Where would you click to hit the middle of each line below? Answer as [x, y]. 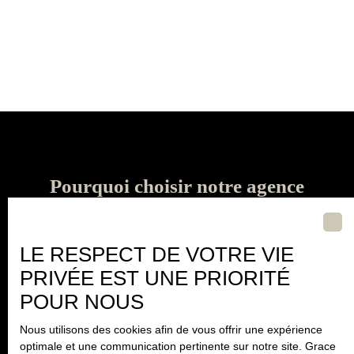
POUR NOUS [82, 302]
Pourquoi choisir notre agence [177, 186]
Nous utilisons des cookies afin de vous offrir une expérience [171, 330]
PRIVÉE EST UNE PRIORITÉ [155, 278]
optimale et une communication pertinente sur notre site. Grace [178, 346]
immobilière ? [177, 210]
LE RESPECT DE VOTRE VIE [157, 254]
